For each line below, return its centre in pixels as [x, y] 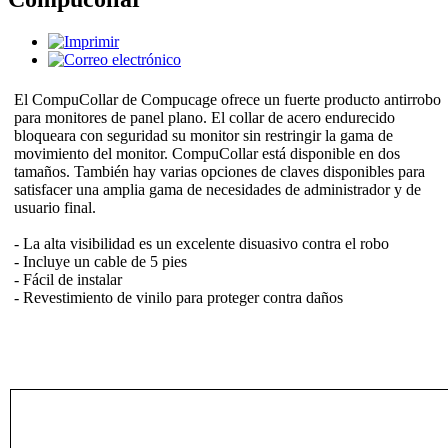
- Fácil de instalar [68, 279]
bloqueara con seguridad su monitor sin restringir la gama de [203, 135]
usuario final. [55, 207]
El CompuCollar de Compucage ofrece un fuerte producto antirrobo [227, 99]
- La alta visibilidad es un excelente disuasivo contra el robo [201, 243]
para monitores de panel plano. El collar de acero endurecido [204, 117]
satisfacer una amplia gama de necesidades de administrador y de [217, 189]
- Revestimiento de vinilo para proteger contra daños [178, 297]
